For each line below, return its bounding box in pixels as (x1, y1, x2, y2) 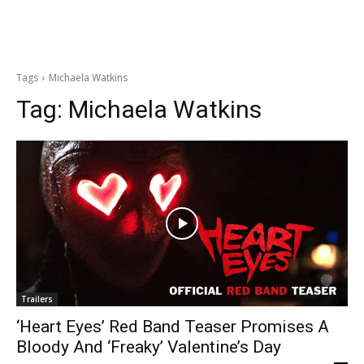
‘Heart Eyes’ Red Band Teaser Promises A (16, 317, 329, 336)
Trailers (21, 293, 53, 305)
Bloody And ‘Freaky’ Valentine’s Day (16, 337, 281, 357)
